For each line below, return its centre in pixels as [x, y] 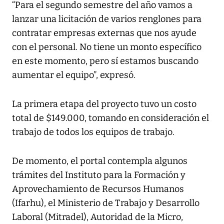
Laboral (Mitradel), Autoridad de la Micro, [97, 217]
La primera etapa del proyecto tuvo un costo [104, 104]
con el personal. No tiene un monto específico [107, 47]
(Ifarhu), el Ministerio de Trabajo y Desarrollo [106, 203]
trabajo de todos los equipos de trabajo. [93, 132]
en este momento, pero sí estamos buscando [105, 61]
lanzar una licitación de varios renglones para [107, 19]
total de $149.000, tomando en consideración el [110, 118]
